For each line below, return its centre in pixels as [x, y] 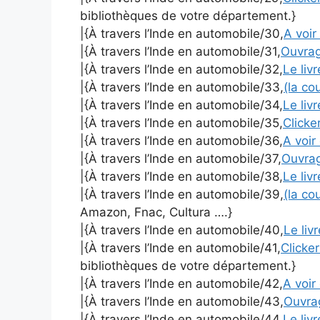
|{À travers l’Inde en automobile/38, [181, 177]
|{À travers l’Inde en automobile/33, [182, 87]
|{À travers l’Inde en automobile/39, [182, 195]
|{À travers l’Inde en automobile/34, [181, 105]
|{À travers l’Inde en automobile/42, [181, 284]
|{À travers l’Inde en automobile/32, [181, 70]
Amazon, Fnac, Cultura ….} [156, 212]
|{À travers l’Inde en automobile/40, [182, 230]
